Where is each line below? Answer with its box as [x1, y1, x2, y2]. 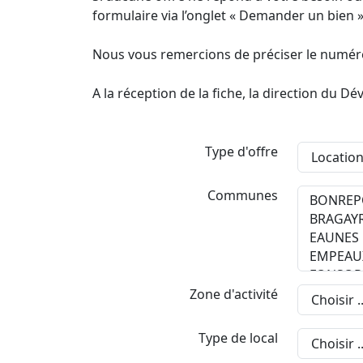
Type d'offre [205, 143, 279, 160]
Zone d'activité [190, 285, 279, 303]
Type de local [199, 329, 279, 347]
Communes [207, 186, 279, 204]
